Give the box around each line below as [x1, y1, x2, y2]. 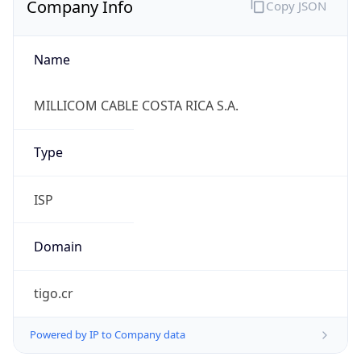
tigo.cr [33, 270, 73, 288]
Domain [33, 222, 82, 241]
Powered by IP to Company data [30, 313, 185, 328]
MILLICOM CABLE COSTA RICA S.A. [33, 82, 239, 101]
